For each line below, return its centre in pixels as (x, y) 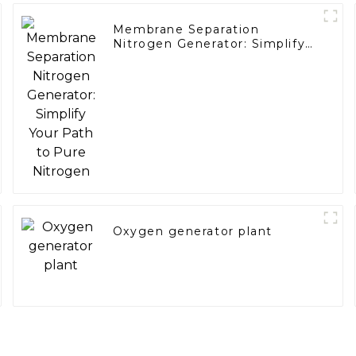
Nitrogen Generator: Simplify (209, 44)
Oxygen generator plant (192, 232)
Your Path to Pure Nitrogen (205, 58)
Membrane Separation (186, 30)
